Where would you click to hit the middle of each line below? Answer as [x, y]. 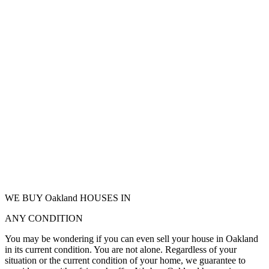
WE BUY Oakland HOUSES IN [68, 198]
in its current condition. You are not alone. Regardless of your [121, 249]
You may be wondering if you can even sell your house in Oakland [131, 238]
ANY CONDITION [44, 218]
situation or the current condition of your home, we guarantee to [125, 260]
